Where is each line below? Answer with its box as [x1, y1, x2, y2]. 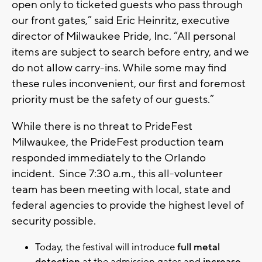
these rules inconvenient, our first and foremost [12, 77, 246, 91]
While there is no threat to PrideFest [12, 119, 192, 134]
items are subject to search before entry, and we [12, 45, 249, 60]
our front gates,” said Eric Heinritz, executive [12, 13, 230, 28]
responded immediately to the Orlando [12, 151, 206, 166]
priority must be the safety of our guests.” [12, 92, 214, 107]
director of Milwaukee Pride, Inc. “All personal [12, 29, 236, 44]
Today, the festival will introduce [35, 241, 177, 254]
